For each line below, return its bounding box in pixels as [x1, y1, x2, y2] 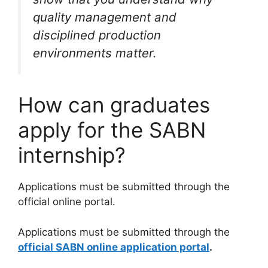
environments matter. [33, 45, 157, 60]
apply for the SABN [18, 117, 206, 143]
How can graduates [18, 92, 210, 118]
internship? [18, 142, 126, 168]
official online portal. [18, 196, 115, 208]
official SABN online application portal [18, 240, 209, 253]
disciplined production [33, 27, 161, 42]
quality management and [33, 9, 176, 25]
